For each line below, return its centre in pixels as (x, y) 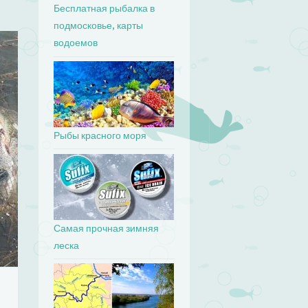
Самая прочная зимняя (107, 228)
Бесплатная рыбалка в (104, 9)
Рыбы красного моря (100, 136)
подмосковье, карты (99, 26)
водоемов (76, 43)
